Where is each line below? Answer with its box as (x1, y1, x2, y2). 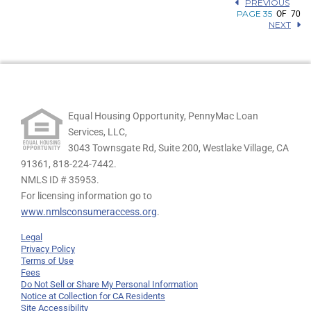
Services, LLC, (68, 126, 127, 138)
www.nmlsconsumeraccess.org (21, 206, 157, 218)
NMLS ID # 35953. (21, 174, 99, 186)
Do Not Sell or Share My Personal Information (21, 279, 198, 290)
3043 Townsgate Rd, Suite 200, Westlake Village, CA (68, 142, 289, 154)
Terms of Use (21, 255, 74, 267)
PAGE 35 (237, 8, 272, 19)
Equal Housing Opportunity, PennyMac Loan (68, 110, 258, 122)
